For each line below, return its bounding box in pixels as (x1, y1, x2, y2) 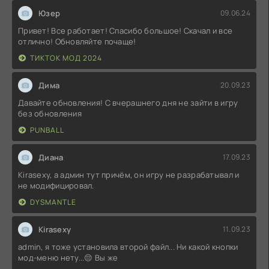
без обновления (18, 107, 82, 119)
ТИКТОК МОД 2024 (30, 52, 102, 63)
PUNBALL (30, 124, 64, 135)
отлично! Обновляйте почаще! (18, 35, 136, 47)
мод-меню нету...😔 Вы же (18, 252, 118, 263)
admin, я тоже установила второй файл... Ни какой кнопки (18, 241, 238, 252)
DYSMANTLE (30, 196, 76, 207)
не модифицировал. (18, 180, 94, 191)
